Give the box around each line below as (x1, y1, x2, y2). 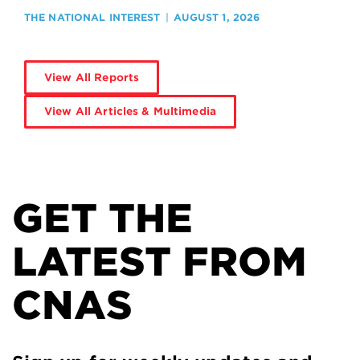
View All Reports (44, 71, 140, 84)
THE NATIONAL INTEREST (24, 10, 161, 23)
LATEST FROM (12, 238, 307, 285)
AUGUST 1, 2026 (173, 10, 260, 23)
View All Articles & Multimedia (44, 105, 216, 118)
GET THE (12, 194, 193, 242)
